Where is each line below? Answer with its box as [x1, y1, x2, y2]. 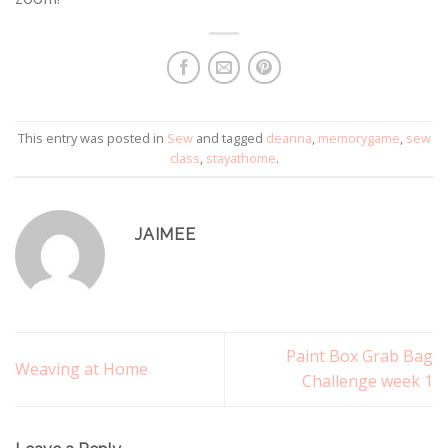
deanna [265, 129, 312, 148]
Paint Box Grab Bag [286, 345, 433, 368]
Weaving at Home [15, 357, 148, 380]
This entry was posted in [17, 129, 167, 148]
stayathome [205, 149, 276, 168]
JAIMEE [135, 225, 196, 245]
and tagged [192, 129, 266, 148]
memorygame [317, 129, 400, 148]
